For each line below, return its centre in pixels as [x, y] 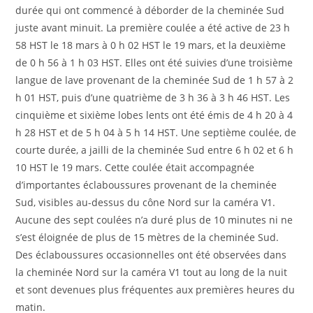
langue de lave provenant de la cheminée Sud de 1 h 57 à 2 [155, 80]
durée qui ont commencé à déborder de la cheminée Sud [150, 10]
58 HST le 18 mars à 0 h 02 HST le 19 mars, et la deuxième [151, 45]
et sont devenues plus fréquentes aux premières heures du [155, 289]
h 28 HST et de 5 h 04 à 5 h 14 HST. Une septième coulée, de [156, 132]
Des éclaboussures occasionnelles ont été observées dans [151, 254]
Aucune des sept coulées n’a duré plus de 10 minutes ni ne [154, 219]
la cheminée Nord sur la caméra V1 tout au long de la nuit [152, 272]
